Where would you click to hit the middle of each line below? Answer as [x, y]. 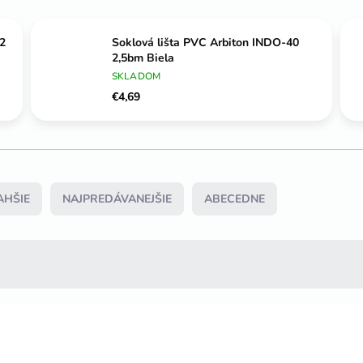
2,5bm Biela [143, 58]
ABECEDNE [235, 199]
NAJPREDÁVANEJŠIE [117, 199]
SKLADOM [136, 77]
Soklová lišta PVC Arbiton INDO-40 [205, 43]
